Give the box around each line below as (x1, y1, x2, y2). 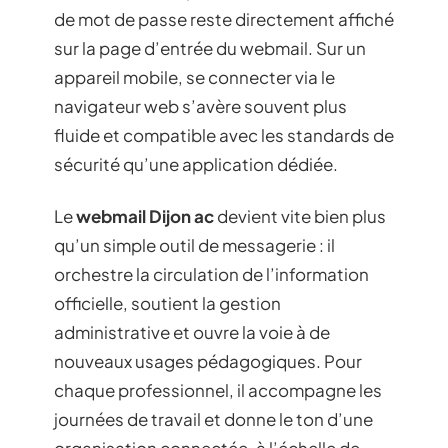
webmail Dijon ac (76, 204, 214, 227)
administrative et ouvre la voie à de (54, 320, 330, 343)
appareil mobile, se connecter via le (54, 66, 335, 89)
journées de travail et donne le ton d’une (54, 407, 373, 430)
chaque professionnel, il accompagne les (54, 378, 382, 401)
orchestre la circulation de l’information (54, 262, 369, 285)
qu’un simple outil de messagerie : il (54, 233, 335, 256)
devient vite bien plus (214, 204, 386, 227)
